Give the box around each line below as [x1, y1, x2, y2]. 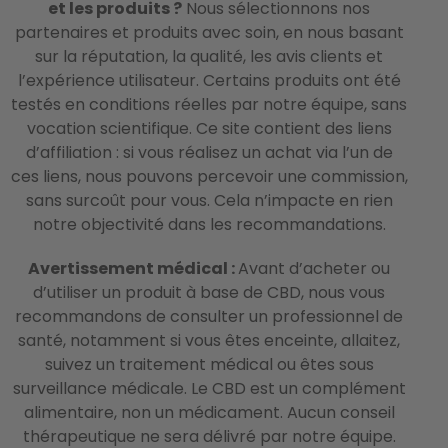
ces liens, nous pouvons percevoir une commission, [10, 165, 408, 189]
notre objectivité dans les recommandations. [32, 213, 386, 237]
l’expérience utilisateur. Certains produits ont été [17, 69, 401, 93]
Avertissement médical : [28, 257, 238, 281]
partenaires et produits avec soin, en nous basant [14, 21, 404, 45]
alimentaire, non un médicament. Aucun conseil [23, 401, 395, 425]
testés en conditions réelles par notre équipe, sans [11, 93, 407, 117]
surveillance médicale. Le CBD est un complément [12, 377, 406, 401]
